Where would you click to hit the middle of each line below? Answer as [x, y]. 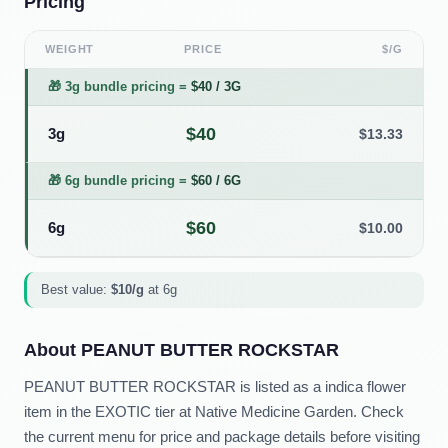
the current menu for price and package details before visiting [222, 436]
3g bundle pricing [120, 86]
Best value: [76, 289]
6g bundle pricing [120, 180]
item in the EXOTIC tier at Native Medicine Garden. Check [214, 411]
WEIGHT [70, 49]
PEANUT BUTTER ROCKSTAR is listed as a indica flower [215, 386]
